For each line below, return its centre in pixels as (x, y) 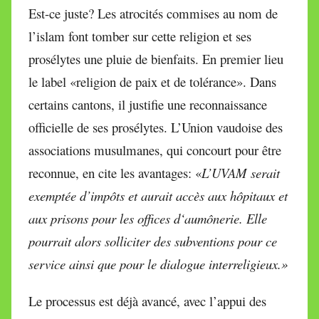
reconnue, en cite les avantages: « (115, 173)
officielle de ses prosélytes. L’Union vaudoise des (156, 127)
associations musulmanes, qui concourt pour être (155, 150)
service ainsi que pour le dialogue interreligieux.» (158, 264)
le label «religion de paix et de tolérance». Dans (152, 82)
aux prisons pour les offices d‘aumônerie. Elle (148, 219)
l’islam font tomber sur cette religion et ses (140, 36)
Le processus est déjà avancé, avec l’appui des (147, 301)
